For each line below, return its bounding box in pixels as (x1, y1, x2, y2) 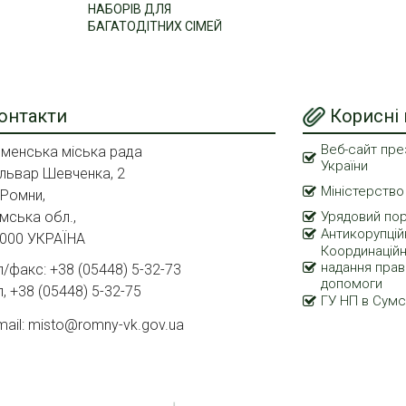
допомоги (321, 275, 382, 292)
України (321, 157, 368, 174)
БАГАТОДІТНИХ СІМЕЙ (87, 18, 222, 34)
